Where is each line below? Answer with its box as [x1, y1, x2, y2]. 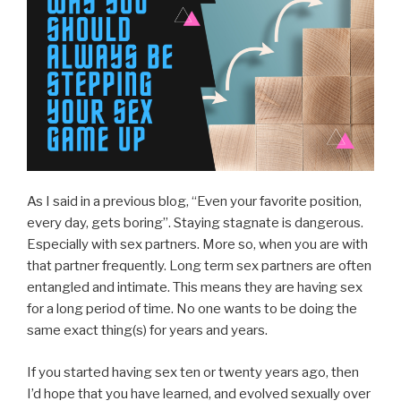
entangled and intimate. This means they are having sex [27, 279, 363, 296]
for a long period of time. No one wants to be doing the [27, 301, 357, 318]
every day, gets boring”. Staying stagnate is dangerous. [27, 215, 363, 232]
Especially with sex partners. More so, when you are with [27, 236, 368, 253]
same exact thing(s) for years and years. [27, 322, 268, 339]
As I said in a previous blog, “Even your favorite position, [27, 193, 362, 210]
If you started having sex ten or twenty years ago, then [27, 363, 359, 380]
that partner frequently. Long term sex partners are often [27, 258, 371, 275]
